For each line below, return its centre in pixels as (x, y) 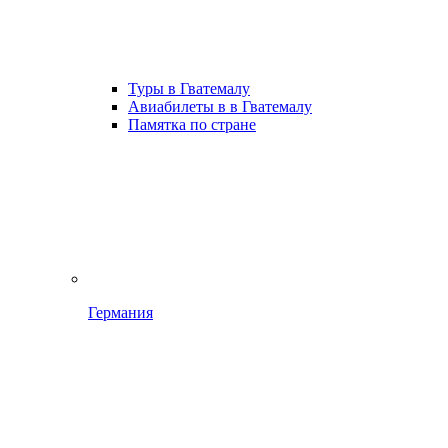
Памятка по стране (192, 124)
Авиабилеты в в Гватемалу (220, 106)
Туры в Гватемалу (189, 88)
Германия (120, 312)
